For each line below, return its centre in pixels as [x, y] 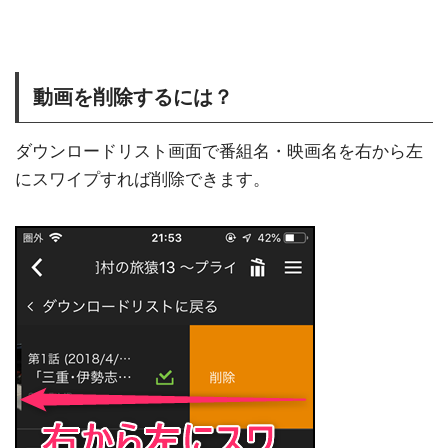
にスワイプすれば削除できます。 [142, 180]
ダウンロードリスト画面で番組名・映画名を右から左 [219, 152]
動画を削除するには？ [133, 97]
